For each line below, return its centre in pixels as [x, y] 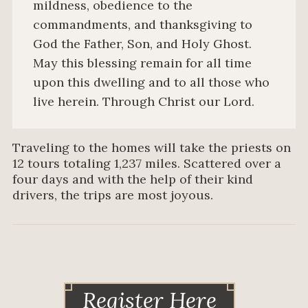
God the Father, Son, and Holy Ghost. [142, 43]
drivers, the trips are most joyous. [113, 195]
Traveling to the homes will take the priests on [152, 148]
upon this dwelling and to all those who [151, 82]
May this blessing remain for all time [142, 63]
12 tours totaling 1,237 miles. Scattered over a [147, 164]
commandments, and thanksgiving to [143, 24]
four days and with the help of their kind [133, 179]
